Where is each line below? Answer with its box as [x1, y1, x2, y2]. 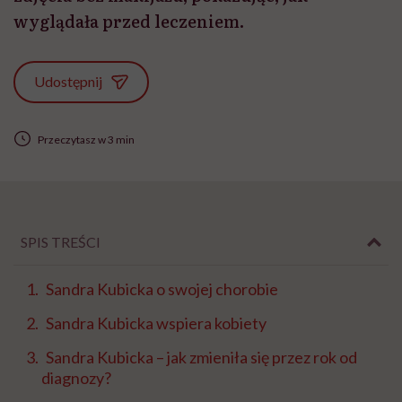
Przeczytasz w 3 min [37, 132, 135, 146]
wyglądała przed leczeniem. [13, 9, 244, 34]
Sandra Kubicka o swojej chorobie [46, 279, 278, 300]
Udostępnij [34, 73, 103, 90]
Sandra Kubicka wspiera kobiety [46, 313, 267, 334]
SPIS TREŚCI [21, 233, 100, 251]
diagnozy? [41, 368, 111, 389]
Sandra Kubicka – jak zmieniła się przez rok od [46, 347, 357, 368]
